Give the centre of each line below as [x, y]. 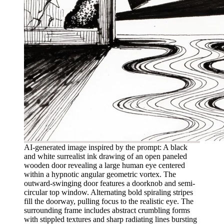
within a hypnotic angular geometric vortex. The [100, 174]
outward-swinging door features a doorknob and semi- [109, 183]
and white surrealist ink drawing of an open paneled [105, 156]
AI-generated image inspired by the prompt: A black [106, 147]
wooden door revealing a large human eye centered [104, 165]
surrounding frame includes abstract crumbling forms [107, 210]
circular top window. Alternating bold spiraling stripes [108, 192]
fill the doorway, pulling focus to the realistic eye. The [109, 201]
